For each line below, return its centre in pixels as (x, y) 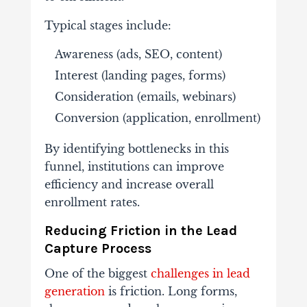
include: (148, 26)
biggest (129, 274)
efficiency (73, 185)
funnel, (66, 167)
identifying (95, 149)
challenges (181, 274)
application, (160, 118)
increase (150, 185)
